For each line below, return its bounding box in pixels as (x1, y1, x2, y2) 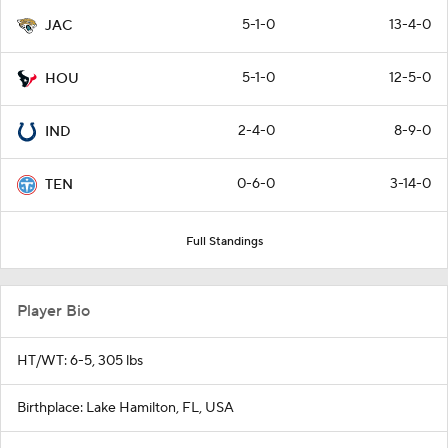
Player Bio (17, 300, 90, 321)
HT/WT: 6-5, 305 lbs (17, 351, 143, 370)
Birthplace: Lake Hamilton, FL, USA (17, 398, 234, 417)
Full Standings (185, 233, 263, 249)
